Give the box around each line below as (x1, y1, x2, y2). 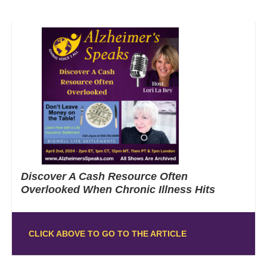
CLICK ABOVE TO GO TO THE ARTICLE (28, 228, 187, 238)
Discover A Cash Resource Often (21, 170, 188, 182)
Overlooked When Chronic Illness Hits (21, 183, 215, 195)
